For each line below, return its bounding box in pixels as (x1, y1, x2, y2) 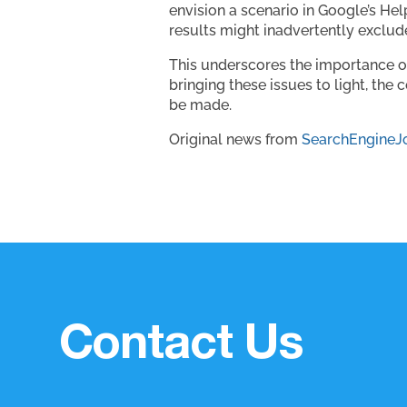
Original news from (169, 130, 302, 148)
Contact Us (58, 323, 304, 372)
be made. (169, 95, 232, 114)
